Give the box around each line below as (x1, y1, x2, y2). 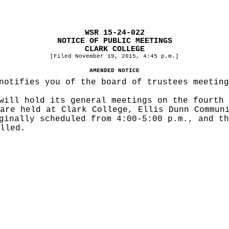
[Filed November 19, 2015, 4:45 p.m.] (50, 53, 179, 59)
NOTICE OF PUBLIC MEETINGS (57, 37, 172, 45)
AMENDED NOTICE (89, 67, 140, 74)
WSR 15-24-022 (84, 29, 145, 37)
